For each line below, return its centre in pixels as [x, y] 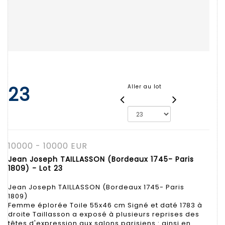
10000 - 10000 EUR [48, 146]
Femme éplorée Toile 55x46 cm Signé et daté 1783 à [105, 205]
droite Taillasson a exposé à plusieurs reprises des [104, 214]
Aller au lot [144, 86]
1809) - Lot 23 [35, 168]
